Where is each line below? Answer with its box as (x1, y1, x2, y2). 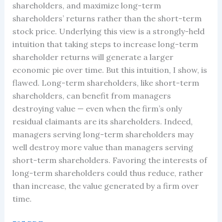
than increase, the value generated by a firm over (12, 180, 199, 191)
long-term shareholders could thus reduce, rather (12, 167, 203, 178)
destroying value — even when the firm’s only (12, 103, 182, 113)
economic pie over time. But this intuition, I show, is (12, 64, 207, 75)
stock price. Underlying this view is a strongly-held (12, 26, 205, 36)
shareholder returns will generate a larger (12, 52, 173, 62)
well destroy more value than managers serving (12, 142, 193, 152)
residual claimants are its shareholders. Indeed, (12, 116, 193, 126)
